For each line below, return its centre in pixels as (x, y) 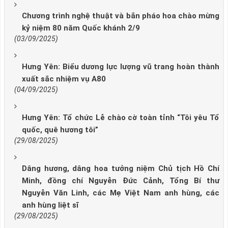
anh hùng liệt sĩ (50, 205)
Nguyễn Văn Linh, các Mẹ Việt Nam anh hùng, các (121, 193)
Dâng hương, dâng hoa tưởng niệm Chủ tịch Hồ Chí (121, 169)
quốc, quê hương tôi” (60, 130)
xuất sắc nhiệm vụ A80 (64, 79)
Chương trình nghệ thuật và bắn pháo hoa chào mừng (121, 16)
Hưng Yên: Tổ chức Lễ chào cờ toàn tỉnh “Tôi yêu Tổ (121, 118)
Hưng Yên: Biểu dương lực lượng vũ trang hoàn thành (121, 67)
